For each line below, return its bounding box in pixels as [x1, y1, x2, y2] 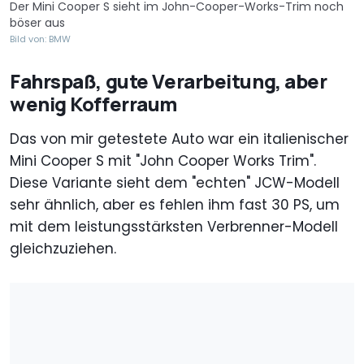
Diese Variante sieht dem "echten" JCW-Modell [10, 172, 340, 193]
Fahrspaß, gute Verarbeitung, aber [10, 67, 327, 94]
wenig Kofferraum [10, 89, 177, 117]
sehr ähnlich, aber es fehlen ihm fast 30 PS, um [10, 194, 340, 214]
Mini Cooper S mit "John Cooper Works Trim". [10, 150, 316, 171]
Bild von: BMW [10, 32, 71, 45]
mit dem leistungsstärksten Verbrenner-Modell [10, 216, 338, 236]
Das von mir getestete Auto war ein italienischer [10, 128, 349, 149]
